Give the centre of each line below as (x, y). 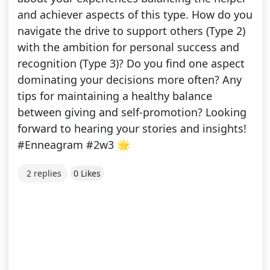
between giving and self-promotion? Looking (132, 112)
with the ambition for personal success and (128, 47)
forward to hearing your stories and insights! (132, 129)
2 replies (44, 174)
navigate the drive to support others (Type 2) (131, 31)
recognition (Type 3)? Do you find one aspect (131, 64)
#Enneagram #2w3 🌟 (74, 145)
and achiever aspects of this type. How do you (135, 15)
